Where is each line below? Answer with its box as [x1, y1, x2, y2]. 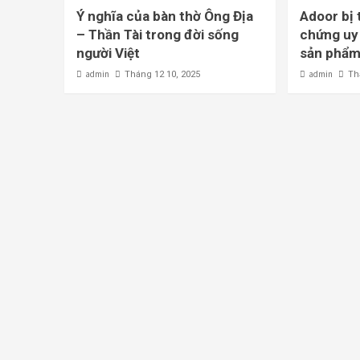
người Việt [76, 45, 140, 62]
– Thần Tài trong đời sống [76, 27, 239, 43]
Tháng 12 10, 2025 [124, 69, 200, 80]
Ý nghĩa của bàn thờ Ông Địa [76, 8, 253, 25]
